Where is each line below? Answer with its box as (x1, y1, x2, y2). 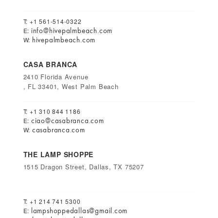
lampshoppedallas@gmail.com (31, 206, 128, 216)
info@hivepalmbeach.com (31, 26, 113, 36)
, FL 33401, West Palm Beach (23, 82, 119, 91)
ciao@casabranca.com (31, 116, 104, 126)
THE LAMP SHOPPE (23, 149, 94, 159)
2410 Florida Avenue (23, 72, 89, 81)
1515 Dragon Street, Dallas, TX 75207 (23, 162, 144, 171)
